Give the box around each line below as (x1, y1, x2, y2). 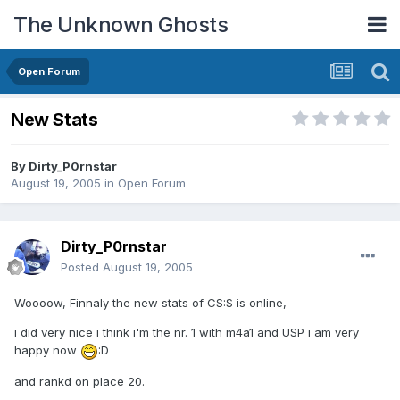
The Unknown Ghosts (13, 11, 228, 37)
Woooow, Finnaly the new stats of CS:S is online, (14, 296, 287, 311)
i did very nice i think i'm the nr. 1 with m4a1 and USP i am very (14, 325, 359, 340)
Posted (61, 260, 103, 275)
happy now (14, 343, 80, 358)
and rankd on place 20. (14, 373, 145, 388)
